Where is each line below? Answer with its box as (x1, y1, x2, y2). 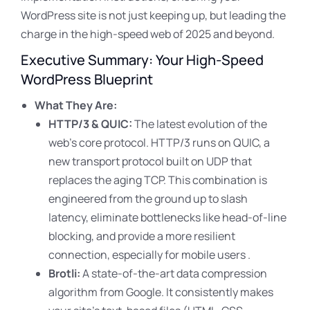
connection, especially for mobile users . (48, 247, 250, 262)
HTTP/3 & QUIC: (48, 116, 132, 131)
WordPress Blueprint (21, 70, 153, 89)
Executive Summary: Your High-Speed (21, 51, 264, 69)
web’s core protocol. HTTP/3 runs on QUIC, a (48, 135, 270, 150)
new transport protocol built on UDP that (48, 154, 252, 169)
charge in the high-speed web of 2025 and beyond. (21, 26, 275, 42)
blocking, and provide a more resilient (48, 228, 235, 244)
